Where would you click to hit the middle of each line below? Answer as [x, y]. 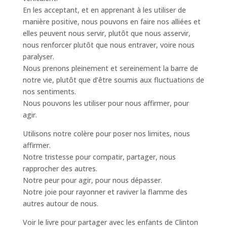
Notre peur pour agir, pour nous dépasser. [92, 180]
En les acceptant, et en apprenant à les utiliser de [104, 10]
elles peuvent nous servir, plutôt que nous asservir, [106, 33]
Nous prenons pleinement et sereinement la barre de [110, 68]
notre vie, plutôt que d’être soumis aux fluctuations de [113, 80]
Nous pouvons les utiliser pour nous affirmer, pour [106, 103]
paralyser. [38, 56]
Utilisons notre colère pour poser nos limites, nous [106, 134]
